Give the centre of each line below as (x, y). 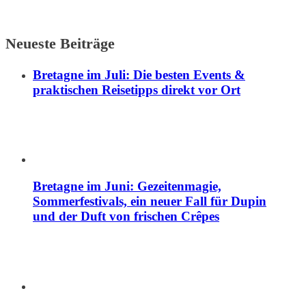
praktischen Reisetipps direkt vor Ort (137, 89)
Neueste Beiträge (60, 43)
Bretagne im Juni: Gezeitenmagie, (127, 186)
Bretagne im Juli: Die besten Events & (139, 74)
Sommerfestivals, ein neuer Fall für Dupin (150, 201)
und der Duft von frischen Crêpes (126, 217)
